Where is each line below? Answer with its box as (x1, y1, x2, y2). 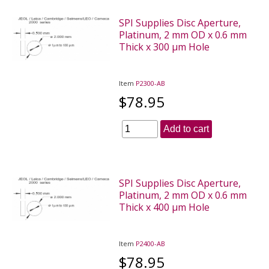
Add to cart (163, 123, 210, 134)
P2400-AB (136, 238, 166, 248)
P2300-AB (136, 78, 166, 88)
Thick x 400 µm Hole (119, 200, 210, 214)
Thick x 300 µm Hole (119, 40, 210, 53)
